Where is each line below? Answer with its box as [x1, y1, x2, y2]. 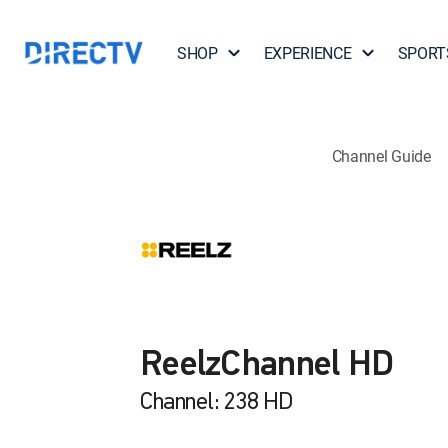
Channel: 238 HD [140, 391, 293, 415]
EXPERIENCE [263, 42, 352, 64]
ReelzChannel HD [140, 348, 394, 384]
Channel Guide [331, 144, 431, 167]
